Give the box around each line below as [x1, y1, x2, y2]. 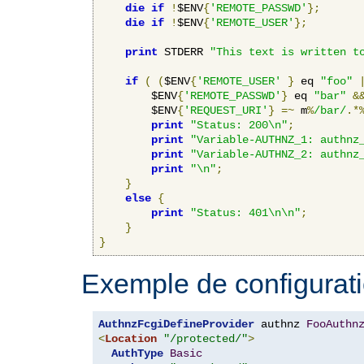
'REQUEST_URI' [184, 103, 268, 117]
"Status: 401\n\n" [190, 206, 301, 219]
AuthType [111, 346, 163, 360]
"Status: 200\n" [190, 118, 288, 132]
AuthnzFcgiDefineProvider [98, 317, 254, 331]
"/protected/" [163, 331, 248, 345]
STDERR [158, 45, 210, 58]
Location [105, 331, 157, 345]
